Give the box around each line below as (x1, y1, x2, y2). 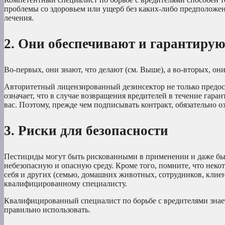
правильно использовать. (4, 205, 90, 214)
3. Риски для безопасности (4, 123, 168, 139)
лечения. (4, 14, 34, 23)
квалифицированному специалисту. (4, 179, 127, 188)
